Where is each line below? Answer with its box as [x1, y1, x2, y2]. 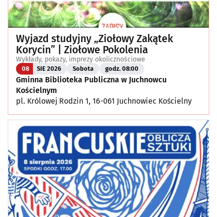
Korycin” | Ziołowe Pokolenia [16, 43, 148, 56]
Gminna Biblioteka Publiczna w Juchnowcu [16, 75, 167, 84]
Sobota [73, 65, 93, 73]
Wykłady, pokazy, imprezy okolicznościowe [16, 55, 145, 63]
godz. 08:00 [105, 65, 139, 73]
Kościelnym [16, 85, 57, 95]
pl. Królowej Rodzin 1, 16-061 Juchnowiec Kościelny [16, 96, 192, 106]
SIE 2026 [37, 65, 61, 73]
